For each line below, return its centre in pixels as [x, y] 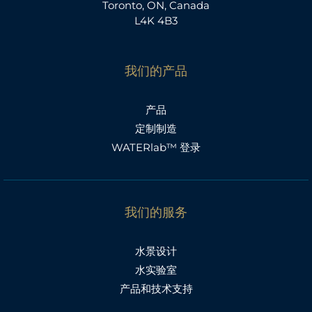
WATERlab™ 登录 [156, 147]
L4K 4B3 [156, 21]
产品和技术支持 [156, 288]
